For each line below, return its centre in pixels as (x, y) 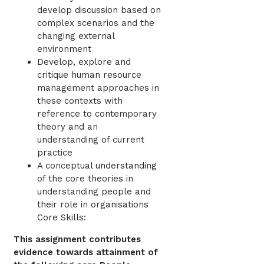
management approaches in (98, 88)
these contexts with (80, 101)
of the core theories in (85, 179)
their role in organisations (93, 205)
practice (55, 153)
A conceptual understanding (97, 166)
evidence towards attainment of (86, 253)
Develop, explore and (84, 62)
